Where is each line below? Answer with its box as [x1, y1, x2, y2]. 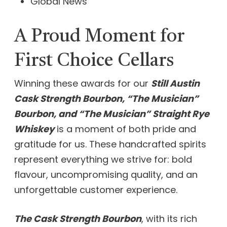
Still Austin [151, 77, 200, 90]
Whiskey [14, 123, 54, 136]
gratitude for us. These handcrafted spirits [14, 138, 206, 151]
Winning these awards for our [14, 77, 151, 90]
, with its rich [141, 212, 197, 225]
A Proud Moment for [14, 27, 184, 46]
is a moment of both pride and [54, 123, 196, 136]
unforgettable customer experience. [14, 183, 177, 197]
